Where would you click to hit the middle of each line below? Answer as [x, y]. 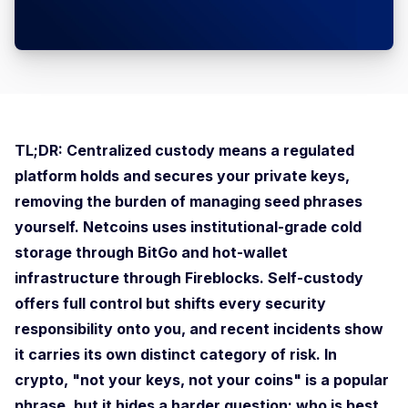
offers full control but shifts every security [170, 303]
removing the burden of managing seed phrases [189, 201]
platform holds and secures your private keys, [182, 175]
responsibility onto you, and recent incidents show [199, 328]
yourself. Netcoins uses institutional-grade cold [188, 226]
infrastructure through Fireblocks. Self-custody [189, 277]
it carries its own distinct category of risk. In [176, 354]
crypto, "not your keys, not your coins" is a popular [202, 379]
